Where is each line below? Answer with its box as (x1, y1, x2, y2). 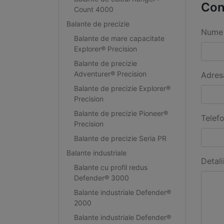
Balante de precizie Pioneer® (73, 108, 168, 117)
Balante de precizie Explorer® (73, 83, 170, 92)
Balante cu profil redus (73, 162, 147, 171)
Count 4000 (73, 4, 113, 13)
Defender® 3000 (73, 173, 129, 182)
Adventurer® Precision (73, 69, 146, 78)
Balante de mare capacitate (73, 33, 164, 42)
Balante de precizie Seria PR (73, 133, 166, 142)
